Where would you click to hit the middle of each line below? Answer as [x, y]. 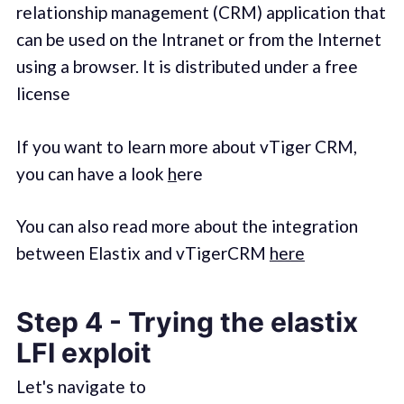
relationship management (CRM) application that [201, 13]
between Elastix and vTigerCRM [142, 253]
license [43, 94]
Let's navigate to [81, 386]
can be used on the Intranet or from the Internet [198, 40]
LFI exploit [83, 352]
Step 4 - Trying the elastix [187, 321]
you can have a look [92, 173]
